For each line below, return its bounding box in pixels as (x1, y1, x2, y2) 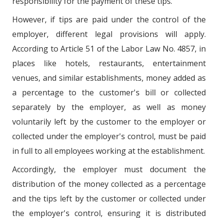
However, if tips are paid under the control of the (12, 14, 206, 25)
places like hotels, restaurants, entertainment (12, 57, 206, 69)
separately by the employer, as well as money (12, 101, 206, 112)
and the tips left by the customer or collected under (12, 193, 206, 204)
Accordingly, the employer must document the (12, 163, 206, 175)
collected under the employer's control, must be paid (12, 130, 206, 142)
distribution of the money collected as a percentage (12, 178, 206, 189)
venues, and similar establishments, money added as (12, 72, 206, 83)
